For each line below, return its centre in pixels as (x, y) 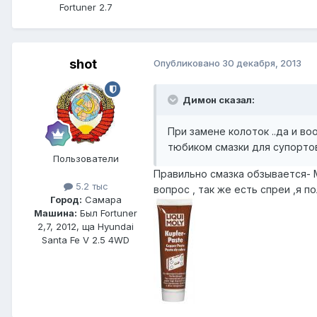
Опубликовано (188, 63)
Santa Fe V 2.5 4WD (86, 240)
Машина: (56, 213)
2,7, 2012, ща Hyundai (86, 227)
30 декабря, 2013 (262, 63)
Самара (102, 200)
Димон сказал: (219, 100)
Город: (66, 200)
